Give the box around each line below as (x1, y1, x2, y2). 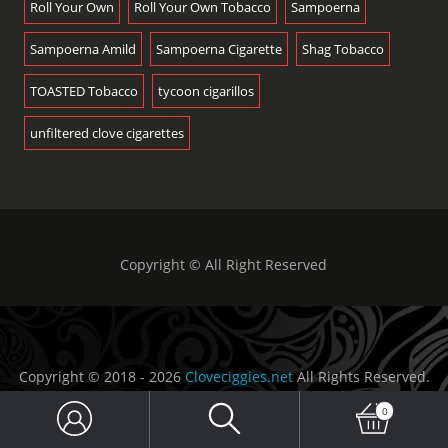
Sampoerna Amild (29, 40, 136, 59)
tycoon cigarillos (157, 82, 254, 101)
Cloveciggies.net (184, 367, 293, 387)
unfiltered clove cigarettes (29, 124, 184, 143)
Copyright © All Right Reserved (120, 255, 328, 275)
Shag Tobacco (301, 40, 384, 59)
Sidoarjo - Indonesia (157, 389, 291, 409)
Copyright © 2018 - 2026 (18, 367, 185, 387)
